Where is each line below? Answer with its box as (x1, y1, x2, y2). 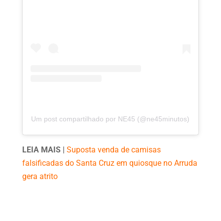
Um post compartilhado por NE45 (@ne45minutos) (31, 115, 190, 123)
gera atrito (22, 172, 58, 182)
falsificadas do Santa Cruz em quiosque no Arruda (22, 158, 197, 168)
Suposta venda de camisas (66, 145, 161, 155)
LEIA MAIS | (22, 145, 67, 155)
